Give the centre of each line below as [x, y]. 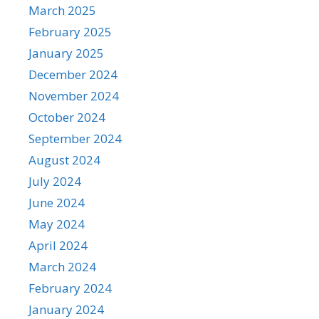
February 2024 [70, 288]
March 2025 [62, 10]
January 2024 [66, 309]
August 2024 [64, 159]
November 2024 [74, 95]
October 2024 [67, 117]
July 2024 [55, 181]
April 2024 [58, 245]
